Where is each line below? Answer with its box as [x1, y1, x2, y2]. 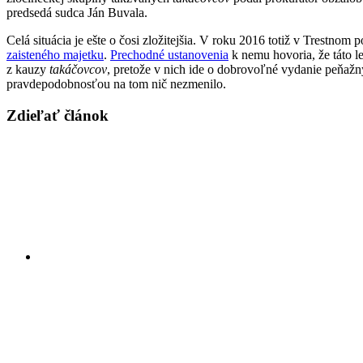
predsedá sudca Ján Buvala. [6, 5, 147, 19]
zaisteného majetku [6, 47, 104, 62]
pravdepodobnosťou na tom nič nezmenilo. [6, 76, 226, 91]
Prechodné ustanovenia [110, 47, 228, 62]
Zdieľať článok [6, 106, 109, 124]
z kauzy [6, 62, 49, 76]
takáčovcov [49, 62, 107, 76]
